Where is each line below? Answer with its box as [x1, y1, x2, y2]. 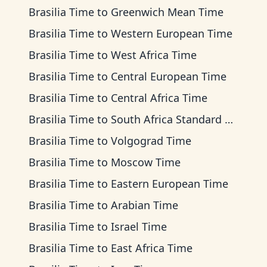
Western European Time [111, 26, 232, 41]
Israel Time [111, 219, 167, 234]
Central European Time [111, 69, 226, 83]
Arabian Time [111, 198, 178, 212]
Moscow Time [111, 155, 181, 169]
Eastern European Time [111, 176, 228, 191]
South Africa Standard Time [111, 112, 225, 126]
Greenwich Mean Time [111, 5, 223, 19]
